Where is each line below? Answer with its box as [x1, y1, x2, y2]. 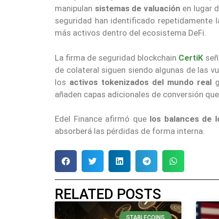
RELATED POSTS [55, 185, 161, 202]
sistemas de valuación [94, 3, 180, 14]
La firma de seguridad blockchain [55, 52, 179, 63]
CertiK [178, 52, 204, 63]
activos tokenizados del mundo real [69, 77, 212, 87]
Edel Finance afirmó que [55, 114, 150, 124]
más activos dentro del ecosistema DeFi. [55, 28, 206, 38]
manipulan [55, 3, 95, 14]
